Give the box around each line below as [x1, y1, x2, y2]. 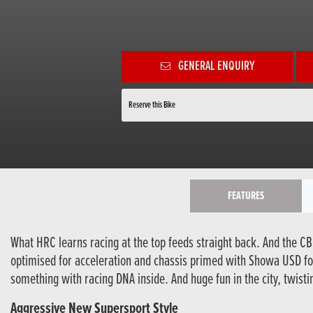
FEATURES [228, 188, 264, 203]
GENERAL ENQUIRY [178, 57, 254, 75]
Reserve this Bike [129, 99, 175, 111]
